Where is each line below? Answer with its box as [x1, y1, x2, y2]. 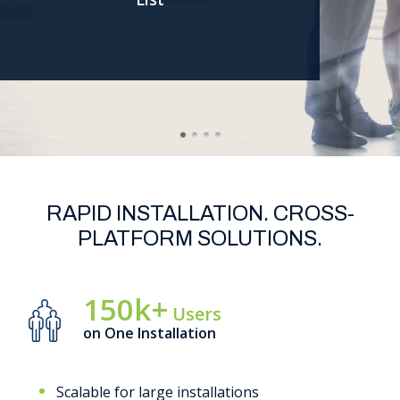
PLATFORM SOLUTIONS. [78, 227, 322, 250]
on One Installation [83, 323, 216, 343]
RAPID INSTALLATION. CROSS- [46, 202, 354, 225]
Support [32, 24, 87, 41]
